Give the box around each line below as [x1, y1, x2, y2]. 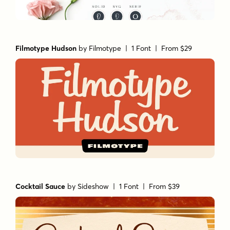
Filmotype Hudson [15, 43, 77, 53]
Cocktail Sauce [15, 181, 66, 191]
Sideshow [78, 181, 109, 191]
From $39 [149, 181, 180, 191]
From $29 [161, 43, 193, 53]
